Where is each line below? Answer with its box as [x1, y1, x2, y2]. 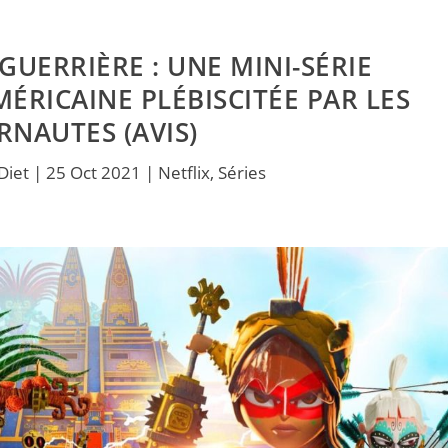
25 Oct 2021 [45, 160, 141, 184]
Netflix [157, 160, 210, 184]
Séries [217, 160, 266, 184]
